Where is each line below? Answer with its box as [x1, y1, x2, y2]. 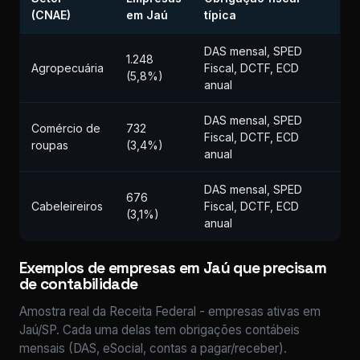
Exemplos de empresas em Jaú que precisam [19, 258, 327, 278]
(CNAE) [31, 8, 71, 22]
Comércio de [31, 121, 100, 135]
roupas [31, 138, 68, 152]
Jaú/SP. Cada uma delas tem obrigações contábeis [19, 322, 300, 337]
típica [204, 8, 236, 22]
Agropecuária [31, 61, 104, 75]
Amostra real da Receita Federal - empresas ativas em [19, 304, 321, 319]
